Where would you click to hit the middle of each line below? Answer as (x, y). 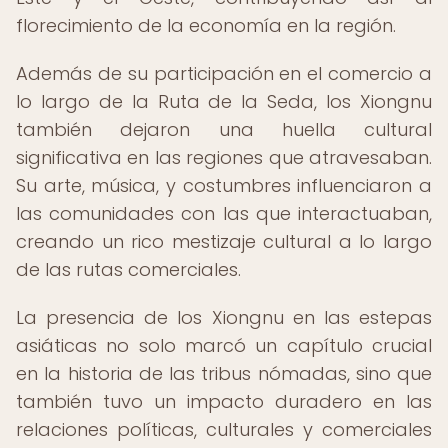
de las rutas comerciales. (128, 269)
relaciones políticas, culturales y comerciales (224, 429)
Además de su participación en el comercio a (224, 73)
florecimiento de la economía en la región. (206, 25)
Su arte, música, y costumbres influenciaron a (224, 185)
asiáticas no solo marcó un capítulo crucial (224, 345)
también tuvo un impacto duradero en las (224, 401)
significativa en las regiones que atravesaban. (224, 157)
